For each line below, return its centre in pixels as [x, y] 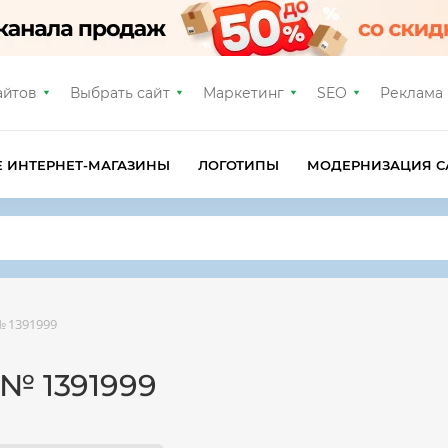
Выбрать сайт [120, 93]
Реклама [411, 93]
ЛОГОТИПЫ [238, 164]
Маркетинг [243, 93]
